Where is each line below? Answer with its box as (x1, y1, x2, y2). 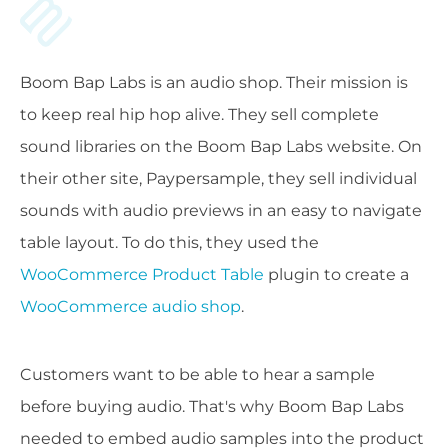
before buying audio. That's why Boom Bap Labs (20, 397, 404, 417)
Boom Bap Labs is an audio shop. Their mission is (20, 73, 408, 93)
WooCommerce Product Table (20, 265, 264, 285)
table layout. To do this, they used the (20, 233, 319, 253)
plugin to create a (264, 265, 409, 285)
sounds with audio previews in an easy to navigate (20, 201, 422, 221)
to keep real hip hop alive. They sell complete (20, 105, 379, 125)
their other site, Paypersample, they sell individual (20, 169, 417, 189)
